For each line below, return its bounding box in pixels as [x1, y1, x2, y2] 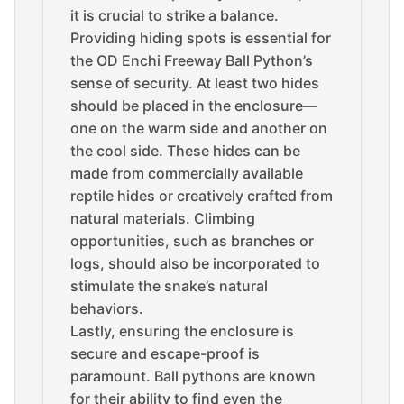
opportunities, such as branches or [70, 232, 314, 250]
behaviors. [70, 299, 143, 317]
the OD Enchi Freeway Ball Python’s [70, 51, 313, 69]
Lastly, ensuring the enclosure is [70, 322, 294, 340]
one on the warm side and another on [70, 119, 327, 137]
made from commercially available [70, 164, 303, 182]
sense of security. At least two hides [70, 74, 319, 92]
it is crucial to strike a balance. [70, 6, 279, 24]
